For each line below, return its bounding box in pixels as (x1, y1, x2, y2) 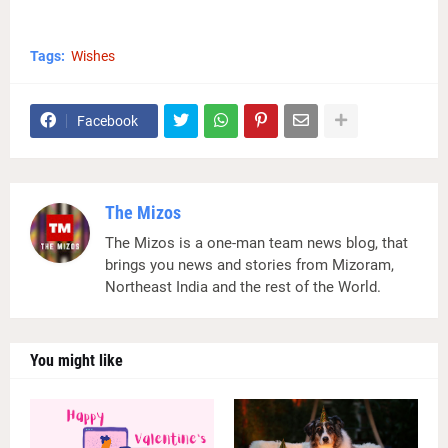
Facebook (77, 112, 138, 129)
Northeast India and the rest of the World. (105, 277, 381, 296)
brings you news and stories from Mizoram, (105, 255, 394, 274)
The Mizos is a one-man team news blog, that (105, 233, 408, 252)
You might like (30, 350, 123, 370)
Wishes (71, 47, 115, 64)
